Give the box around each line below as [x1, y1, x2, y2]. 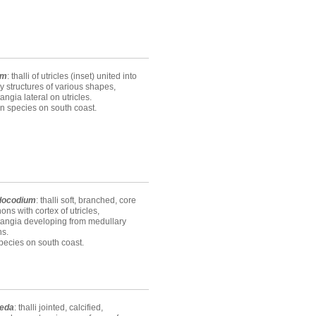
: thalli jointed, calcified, [14, 303, 103, 313]
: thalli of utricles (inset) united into [7, 71, 137, 82]
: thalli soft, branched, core [36, 195, 136, 206]
